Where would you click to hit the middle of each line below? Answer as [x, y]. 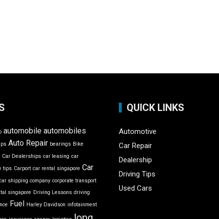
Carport [22, 169]
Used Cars [135, 188]
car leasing [56, 156]
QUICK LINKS [155, 108]
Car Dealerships [22, 156]
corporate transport [75, 181]
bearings [61, 144]
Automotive [137, 132]
